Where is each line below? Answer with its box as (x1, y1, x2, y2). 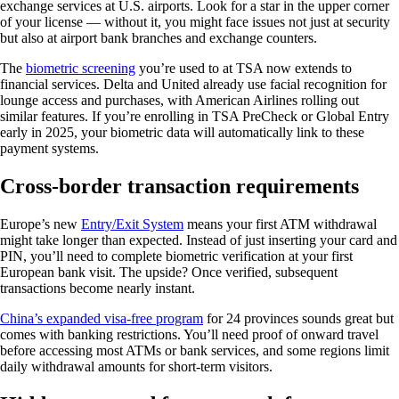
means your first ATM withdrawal (183, 216, 377, 232)
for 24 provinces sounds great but (203, 310, 394, 326)
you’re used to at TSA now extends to (135, 60, 352, 76)
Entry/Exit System (81, 216, 183, 232)
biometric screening (26, 60, 135, 76)
